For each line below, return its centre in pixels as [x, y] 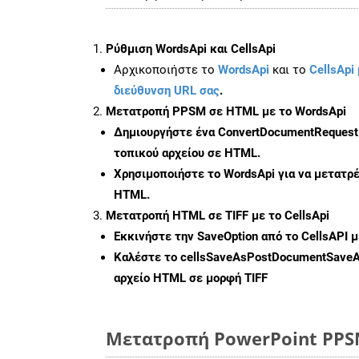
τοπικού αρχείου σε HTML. [187, 153]
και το [289, 69]
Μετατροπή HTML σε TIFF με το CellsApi [218, 215]
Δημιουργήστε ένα [166, 132]
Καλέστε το [147, 257]
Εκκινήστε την [155, 236]
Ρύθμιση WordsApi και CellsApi [191, 48]
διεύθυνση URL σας [167, 90]
